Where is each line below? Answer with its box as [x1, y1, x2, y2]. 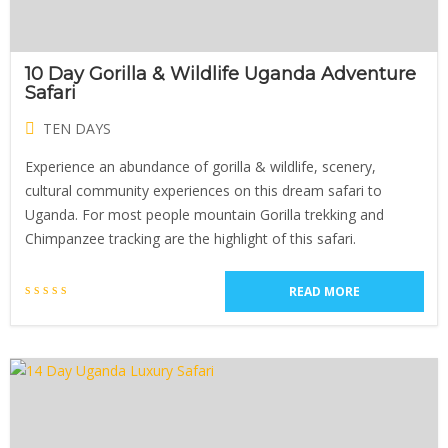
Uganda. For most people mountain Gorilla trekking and [25, 205, 384, 224]
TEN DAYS [43, 119, 111, 138]
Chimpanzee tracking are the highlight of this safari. [25, 229, 356, 248]
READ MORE [289, 283, 360, 300]
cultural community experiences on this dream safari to [25, 181, 382, 200]
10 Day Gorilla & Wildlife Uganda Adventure [25, 63, 416, 85]
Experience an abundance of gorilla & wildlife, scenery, [25, 157, 376, 176]
